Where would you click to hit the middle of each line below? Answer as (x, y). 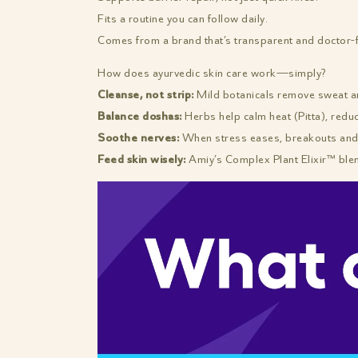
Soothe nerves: (138, 138)
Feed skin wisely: (142, 160)
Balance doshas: (140, 117)
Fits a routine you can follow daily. (183, 19)
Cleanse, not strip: (146, 95)
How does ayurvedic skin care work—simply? (212, 74)
